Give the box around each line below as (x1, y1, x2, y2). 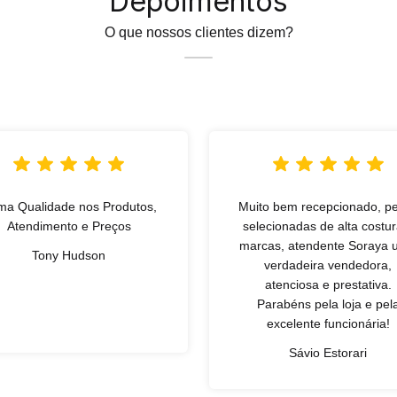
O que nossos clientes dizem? (104, 24, 293, 40)
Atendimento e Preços (6, 219, 131, 234)
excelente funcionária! (266, 316, 390, 331)
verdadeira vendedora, (264, 258, 393, 273)
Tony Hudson (32, 248, 106, 263)
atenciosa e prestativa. (264, 277, 392, 292)
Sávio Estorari (289, 346, 368, 361)
